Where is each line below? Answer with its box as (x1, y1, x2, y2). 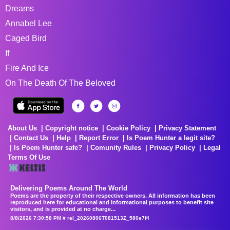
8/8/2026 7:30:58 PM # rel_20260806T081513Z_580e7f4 (10, 215, 149, 221)
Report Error (79, 133, 119, 142)
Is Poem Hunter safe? (14, 143, 82, 151)
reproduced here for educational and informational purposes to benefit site (10, 199, 214, 205)
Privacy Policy (149, 143, 195, 151)
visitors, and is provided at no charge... (10, 205, 116, 212)
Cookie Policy (106, 124, 150, 132)
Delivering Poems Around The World (10, 184, 127, 192)
